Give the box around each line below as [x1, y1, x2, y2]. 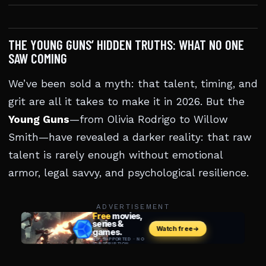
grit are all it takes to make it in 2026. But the [8, 96, 245, 107]
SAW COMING [8, 50, 67, 66]
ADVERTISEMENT [96, 202, 170, 211]
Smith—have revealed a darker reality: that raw [8, 131, 252, 143]
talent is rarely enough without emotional [8, 149, 223, 161]
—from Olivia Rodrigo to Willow [69, 113, 228, 125]
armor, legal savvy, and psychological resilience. [8, 167, 249, 179]
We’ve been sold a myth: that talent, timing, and [8, 78, 258, 90]
